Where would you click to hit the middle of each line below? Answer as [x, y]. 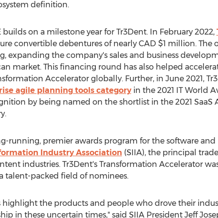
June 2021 [184, 79]
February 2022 [186, 32]
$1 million [176, 44]
